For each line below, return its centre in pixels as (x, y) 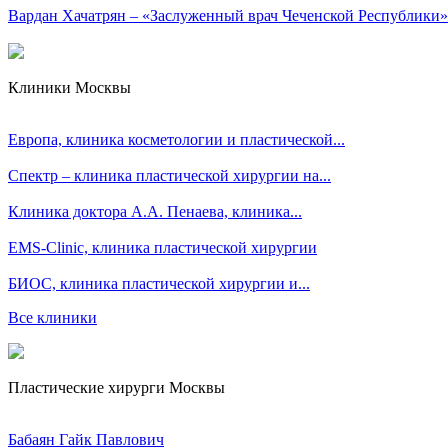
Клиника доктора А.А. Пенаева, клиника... (155, 211)
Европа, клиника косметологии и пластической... (176, 139)
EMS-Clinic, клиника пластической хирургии (162, 247)
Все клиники (52, 317)
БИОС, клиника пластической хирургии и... (159, 283)
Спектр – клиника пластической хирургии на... (169, 175)
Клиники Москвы (69, 87)
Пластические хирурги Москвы (116, 387)
